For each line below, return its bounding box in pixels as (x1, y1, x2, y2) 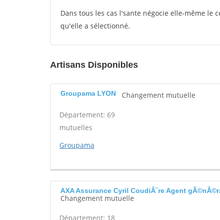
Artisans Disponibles (50, 60, 138, 70)
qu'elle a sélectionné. (60, 21, 130, 30)
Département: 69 (59, 110, 115, 119)
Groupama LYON (60, 89, 116, 97)
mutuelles (59, 123, 92, 132)
